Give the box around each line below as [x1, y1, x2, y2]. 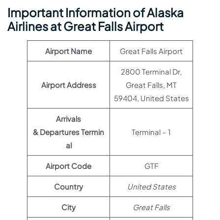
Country [54, 182, 83, 191]
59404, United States [113, 93, 189, 103]
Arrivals [56, 114, 81, 123]
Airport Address [41, 80, 96, 89]
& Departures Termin [33, 127, 104, 137]
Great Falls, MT [126, 80, 177, 89]
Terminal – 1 [132, 127, 171, 137]
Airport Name [45, 46, 92, 55]
